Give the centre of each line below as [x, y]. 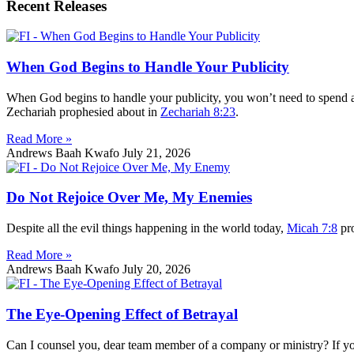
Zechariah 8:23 [198, 111]
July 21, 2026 [156, 153]
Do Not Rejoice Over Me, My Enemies [129, 198]
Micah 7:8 [312, 228]
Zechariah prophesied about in [83, 111]
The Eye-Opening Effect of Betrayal [122, 314]
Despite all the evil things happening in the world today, [147, 228]
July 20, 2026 [156, 269]
